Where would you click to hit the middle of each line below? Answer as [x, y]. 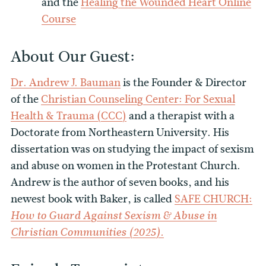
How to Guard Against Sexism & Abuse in [114, 215]
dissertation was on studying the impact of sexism [132, 149]
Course [59, 19]
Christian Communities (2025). [87, 232]
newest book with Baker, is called [93, 199]
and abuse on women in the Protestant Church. [126, 165]
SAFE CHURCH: [213, 199]
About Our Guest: [73, 57]
